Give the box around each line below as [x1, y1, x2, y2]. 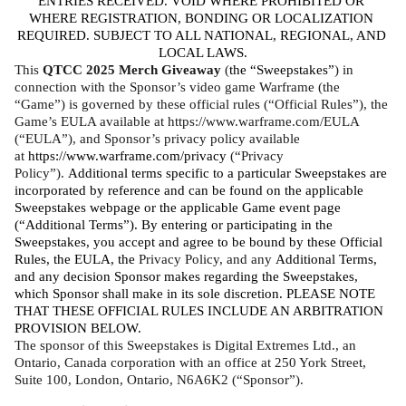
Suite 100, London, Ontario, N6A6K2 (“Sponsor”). [14, 372, 304, 387]
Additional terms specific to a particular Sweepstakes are [68, 166, 387, 180]
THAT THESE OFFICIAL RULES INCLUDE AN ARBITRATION [14, 304, 383, 318]
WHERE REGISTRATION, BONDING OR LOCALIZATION [29, 11, 373, 25]
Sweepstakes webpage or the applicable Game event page [14, 200, 341, 215]
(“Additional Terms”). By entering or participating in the [14, 217, 333, 232]
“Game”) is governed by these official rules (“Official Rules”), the [14, 97, 388, 111]
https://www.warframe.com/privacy [28, 149, 227, 163]
